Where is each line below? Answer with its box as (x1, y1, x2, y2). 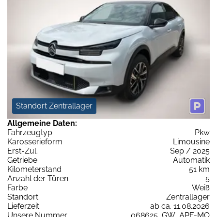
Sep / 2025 (170, 146, 210, 156)
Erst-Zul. (7, 146, 38, 156)
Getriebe (7, 155, 37, 165)
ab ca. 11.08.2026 (150, 201, 210, 211)
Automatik (173, 155, 210, 165)
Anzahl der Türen (7, 174, 68, 184)
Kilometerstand (7, 165, 62, 174)
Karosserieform (7, 137, 62, 147)
